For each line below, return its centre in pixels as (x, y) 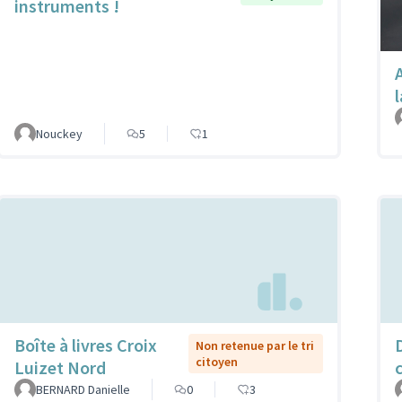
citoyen (217, 361)
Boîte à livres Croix (86, 345)
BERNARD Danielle (83, 389)
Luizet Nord (60, 367)
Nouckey (59, 134)
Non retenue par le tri (255, 345)
